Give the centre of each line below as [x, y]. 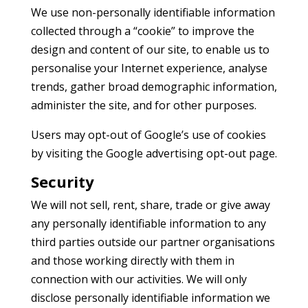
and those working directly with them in [132, 261]
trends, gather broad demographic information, [154, 87]
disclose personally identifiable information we [150, 298]
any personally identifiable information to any [148, 223]
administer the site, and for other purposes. [143, 105]
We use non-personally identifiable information [153, 12]
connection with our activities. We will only [139, 279]
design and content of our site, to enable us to [150, 49]
